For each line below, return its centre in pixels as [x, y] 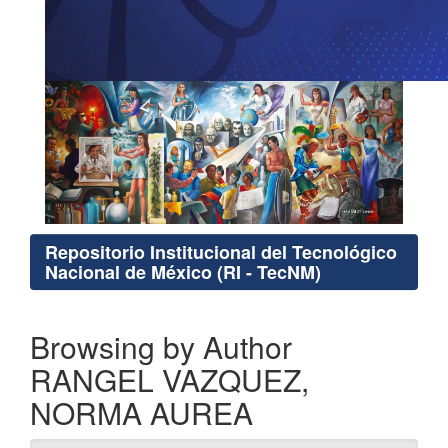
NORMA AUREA [141, 413]
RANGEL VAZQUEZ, [169, 380]
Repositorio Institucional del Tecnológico [221, 252]
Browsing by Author [161, 347]
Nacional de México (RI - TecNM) [183, 272]
